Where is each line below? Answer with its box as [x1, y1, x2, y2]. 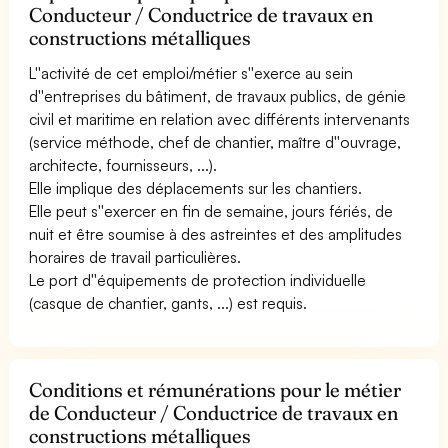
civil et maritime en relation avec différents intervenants [29, 108, 411, 129]
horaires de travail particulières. [29, 246, 242, 267]
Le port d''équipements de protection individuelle [29, 269, 367, 290]
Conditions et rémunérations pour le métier [29, 377, 402, 402]
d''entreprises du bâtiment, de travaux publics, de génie [29, 85, 407, 106]
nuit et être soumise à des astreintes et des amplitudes [29, 223, 403, 244]
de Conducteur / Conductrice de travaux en [29, 400, 399, 425]
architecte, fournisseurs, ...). [29, 154, 218, 175]
